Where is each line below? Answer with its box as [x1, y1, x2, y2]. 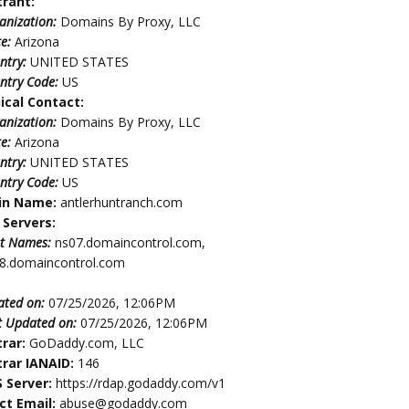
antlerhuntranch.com [60, 193, 183, 211]
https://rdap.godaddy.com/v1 [56, 373, 225, 392]
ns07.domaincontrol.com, [55, 233, 205, 251]
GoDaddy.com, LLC [29, 333, 144, 351]
